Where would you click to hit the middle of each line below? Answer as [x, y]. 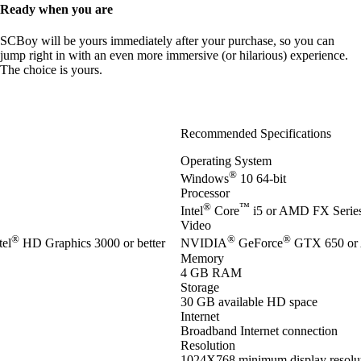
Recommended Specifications [256, 133]
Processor [205, 193]
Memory [202, 258]
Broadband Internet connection [259, 330]
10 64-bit [261, 178]
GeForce [259, 243]
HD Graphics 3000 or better [92, 243]
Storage [200, 287]
